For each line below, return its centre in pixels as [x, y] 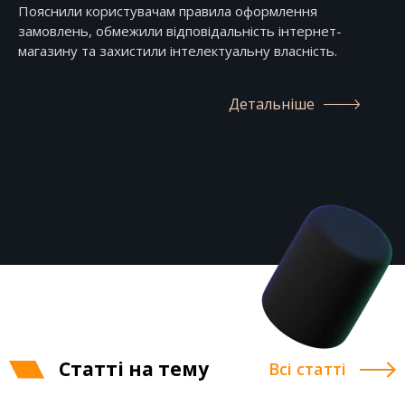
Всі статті [307, 368]
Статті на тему [134, 368]
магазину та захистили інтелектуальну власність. [179, 50]
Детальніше [272, 104]
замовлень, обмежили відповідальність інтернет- [180, 30]
